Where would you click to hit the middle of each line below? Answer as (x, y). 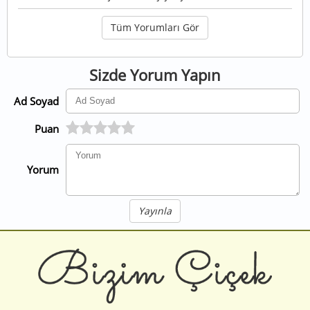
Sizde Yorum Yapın (155, 74)
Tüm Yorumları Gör (155, 27)
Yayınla (155, 210)
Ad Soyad (36, 101)
